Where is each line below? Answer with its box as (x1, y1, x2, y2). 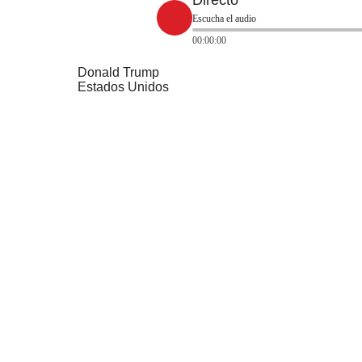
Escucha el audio (192, 13, 256, 25)
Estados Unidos (78, 80, 169, 95)
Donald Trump (78, 65, 159, 80)
